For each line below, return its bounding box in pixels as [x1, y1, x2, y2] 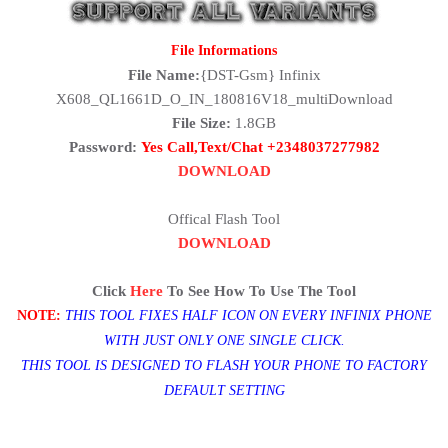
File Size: [172, 115, 231, 131]
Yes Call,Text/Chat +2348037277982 [140, 139, 380, 155]
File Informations [171, 43, 277, 58]
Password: [68, 139, 141, 155]
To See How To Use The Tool [163, 283, 356, 299]
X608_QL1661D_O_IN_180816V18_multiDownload [55, 91, 393, 107]
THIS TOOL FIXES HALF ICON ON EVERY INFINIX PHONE [64, 308, 432, 323]
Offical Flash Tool [168, 211, 280, 227]
